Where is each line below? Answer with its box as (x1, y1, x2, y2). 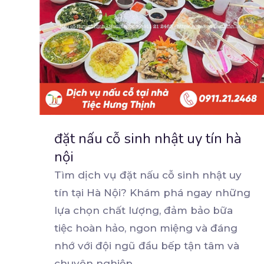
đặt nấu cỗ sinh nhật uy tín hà (54, 129, 242, 148)
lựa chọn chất (54, 204, 128, 217)
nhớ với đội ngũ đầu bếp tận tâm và (54, 240, 239, 252)
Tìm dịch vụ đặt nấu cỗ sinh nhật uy (54, 169, 242, 181)
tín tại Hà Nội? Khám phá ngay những (54, 187, 250, 199)
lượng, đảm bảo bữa (128, 204, 233, 217)
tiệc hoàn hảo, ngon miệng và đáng (54, 222, 237, 235)
